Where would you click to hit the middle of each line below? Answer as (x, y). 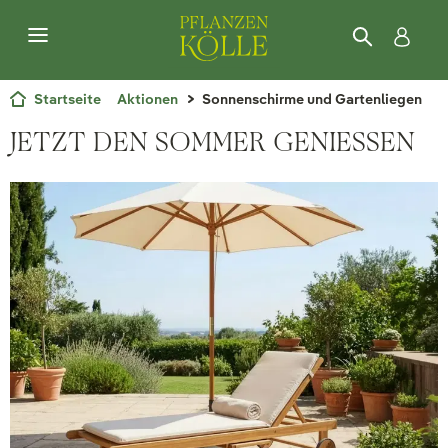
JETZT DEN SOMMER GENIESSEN (212, 141)
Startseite (67, 99)
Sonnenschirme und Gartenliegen (312, 99)
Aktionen (147, 99)
